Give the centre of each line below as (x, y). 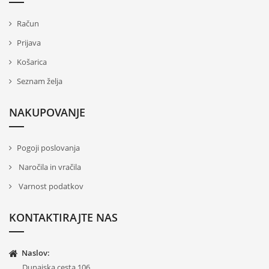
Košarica (32, 62)
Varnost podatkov (50, 186)
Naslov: (36, 253)
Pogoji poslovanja (48, 148)
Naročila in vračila (49, 167)
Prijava (29, 43)
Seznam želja (40, 81)
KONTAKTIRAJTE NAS (63, 218)
